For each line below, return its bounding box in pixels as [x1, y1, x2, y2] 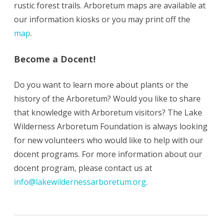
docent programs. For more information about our [14, 149, 202, 160]
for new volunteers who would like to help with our [14, 135, 203, 146]
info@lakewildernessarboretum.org [14, 176, 146, 188]
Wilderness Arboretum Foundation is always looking [14, 121, 208, 132]
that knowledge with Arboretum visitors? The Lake [14, 107, 202, 118]
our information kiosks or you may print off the [14, 14, 190, 25]
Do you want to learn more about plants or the [14, 79, 188, 91]
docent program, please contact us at [14, 163, 152, 174]
